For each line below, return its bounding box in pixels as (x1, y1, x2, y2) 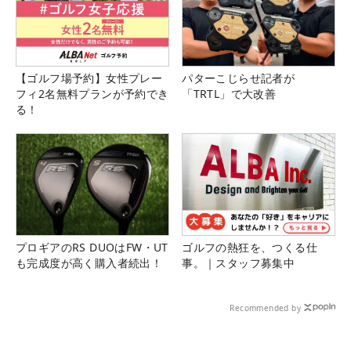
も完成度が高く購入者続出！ (16, 255, 163, 271)
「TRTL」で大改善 (182, 85, 277, 101)
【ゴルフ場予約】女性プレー (16, 70, 163, 85)
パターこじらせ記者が (182, 70, 295, 85)
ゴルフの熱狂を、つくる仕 (182, 240, 317, 255)
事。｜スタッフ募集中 (182, 255, 295, 271)
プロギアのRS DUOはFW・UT (16, 240, 168, 255)
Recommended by (230, 302, 301, 314)
